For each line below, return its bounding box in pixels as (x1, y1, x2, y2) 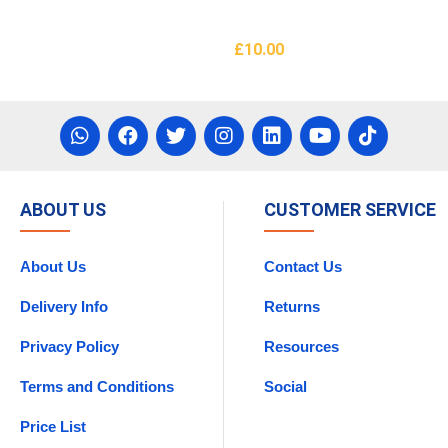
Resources (263, 338, 339, 356)
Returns (263, 298, 320, 316)
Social (263, 378, 307, 396)
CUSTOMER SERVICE (263, 199, 436, 221)
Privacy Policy (19, 338, 119, 356)
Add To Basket (234, 60, 336, 78)
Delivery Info (19, 298, 108, 316)
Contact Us (263, 258, 342, 276)
